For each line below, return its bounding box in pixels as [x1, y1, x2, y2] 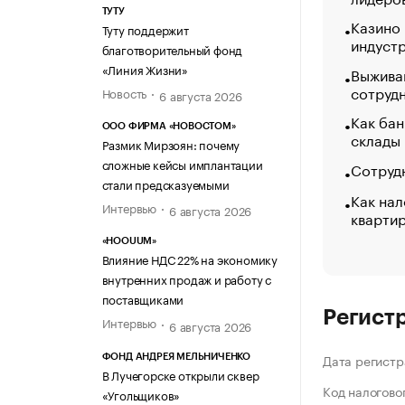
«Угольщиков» [101, 384, 181, 403]
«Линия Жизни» [101, 59, 188, 78]
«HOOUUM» [101, 236, 156, 247]
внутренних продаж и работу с [101, 269, 271, 288]
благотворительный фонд [101, 39, 243, 58]
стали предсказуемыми [101, 174, 230, 193]
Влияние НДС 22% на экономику [101, 250, 278, 268]
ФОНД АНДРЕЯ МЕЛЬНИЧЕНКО [101, 351, 250, 362]
